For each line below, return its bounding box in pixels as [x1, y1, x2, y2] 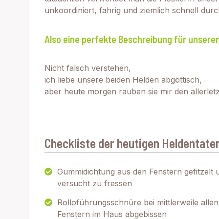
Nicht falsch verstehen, [44, 63, 131, 73]
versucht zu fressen [57, 178, 132, 188]
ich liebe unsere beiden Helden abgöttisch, [44, 75, 202, 85]
